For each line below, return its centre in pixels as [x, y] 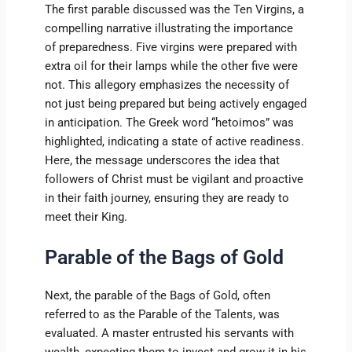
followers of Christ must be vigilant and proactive [174, 180]
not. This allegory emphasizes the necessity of [167, 85]
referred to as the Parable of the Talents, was [163, 314]
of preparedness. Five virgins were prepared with [171, 48]
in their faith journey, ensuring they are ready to [167, 198]
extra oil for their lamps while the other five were [172, 66]
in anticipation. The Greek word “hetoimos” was [170, 123]
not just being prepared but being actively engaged [176, 104]
